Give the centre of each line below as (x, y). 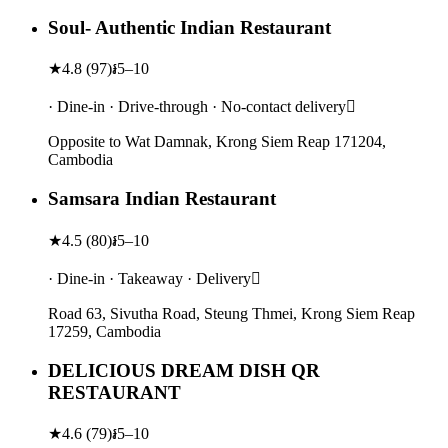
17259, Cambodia (104, 331)
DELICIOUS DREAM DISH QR (184, 370)
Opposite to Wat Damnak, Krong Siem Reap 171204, (217, 142)
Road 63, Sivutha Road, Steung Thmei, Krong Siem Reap (231, 313)
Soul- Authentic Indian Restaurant (189, 27)
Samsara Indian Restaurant (162, 199)
